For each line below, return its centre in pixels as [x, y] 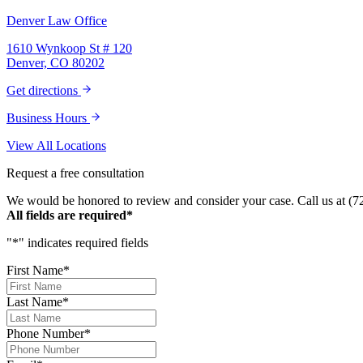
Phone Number [45, 334]
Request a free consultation [75, 173]
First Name [35, 271]
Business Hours [48, 118]
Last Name [34, 302]
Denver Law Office [57, 21]
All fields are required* [70, 216]
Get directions [44, 91]
